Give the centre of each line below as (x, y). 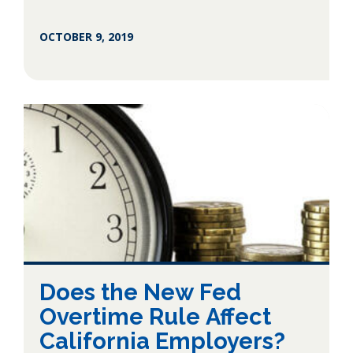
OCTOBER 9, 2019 (86, 37)
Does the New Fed (140, 292)
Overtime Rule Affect (155, 317)
